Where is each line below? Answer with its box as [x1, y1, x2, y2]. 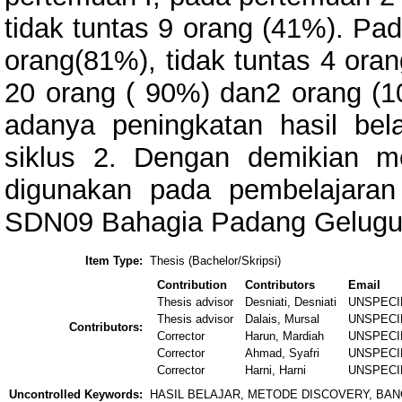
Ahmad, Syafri [245, 346, 320, 361]
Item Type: [85, 254, 143, 268]
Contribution [157, 278, 228, 293]
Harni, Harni [245, 363, 307, 378]
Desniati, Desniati [245, 295, 337, 310]
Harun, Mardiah [245, 329, 325, 344]
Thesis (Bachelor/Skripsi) [150, 254, 281, 268]
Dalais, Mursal [245, 312, 320, 327]
